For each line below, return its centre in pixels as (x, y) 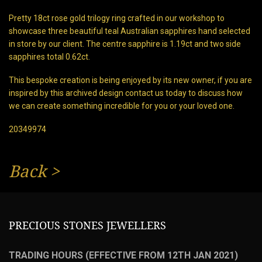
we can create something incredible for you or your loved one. (122, 106)
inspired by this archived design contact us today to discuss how (126, 93)
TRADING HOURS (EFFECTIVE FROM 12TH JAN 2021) (123, 255)
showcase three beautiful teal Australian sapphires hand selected (130, 31)
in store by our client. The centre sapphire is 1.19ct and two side (125, 44)
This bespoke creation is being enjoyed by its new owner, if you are (130, 80)
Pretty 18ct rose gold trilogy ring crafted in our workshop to (117, 18)
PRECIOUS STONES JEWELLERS (87, 225)
